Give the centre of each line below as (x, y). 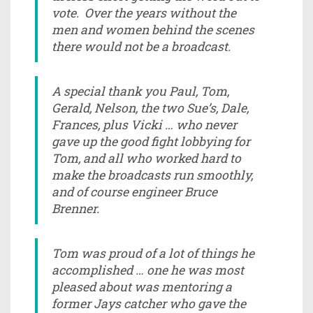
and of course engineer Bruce (134, 191)
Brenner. (75, 208)
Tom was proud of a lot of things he (153, 253)
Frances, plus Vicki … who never (144, 124)
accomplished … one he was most (148, 270)
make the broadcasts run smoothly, (152, 175)
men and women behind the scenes (153, 29)
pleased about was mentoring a (142, 286)
